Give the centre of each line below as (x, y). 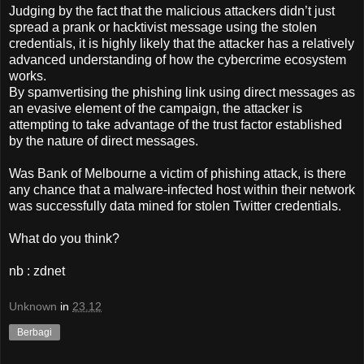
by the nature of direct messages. (104, 141)
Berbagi (35, 332)
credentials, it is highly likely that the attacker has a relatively (182, 44)
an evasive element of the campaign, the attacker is (156, 109)
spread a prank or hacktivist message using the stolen (163, 28)
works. (28, 76)
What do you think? (64, 239)
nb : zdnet (37, 271)
